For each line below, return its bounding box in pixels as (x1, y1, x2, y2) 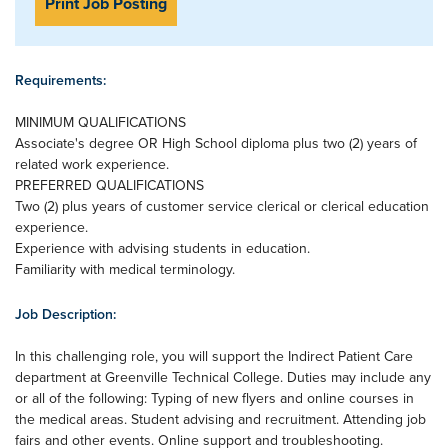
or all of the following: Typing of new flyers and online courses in (15, 388, 414, 408)
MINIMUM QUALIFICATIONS (15, 112, 186, 132)
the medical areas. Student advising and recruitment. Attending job (15, 409, 426, 429)
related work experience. (15, 154, 169, 174)
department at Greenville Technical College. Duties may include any (15, 367, 431, 387)
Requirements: (15, 70, 106, 90)
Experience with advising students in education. (15, 238, 310, 258)
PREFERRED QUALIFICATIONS (15, 175, 204, 195)
